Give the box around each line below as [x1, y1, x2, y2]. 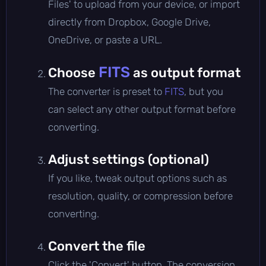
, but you [184, 85, 223, 97]
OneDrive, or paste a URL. [48, 33, 162, 46]
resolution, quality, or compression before [48, 189, 233, 202]
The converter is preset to [48, 85, 164, 97]
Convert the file [48, 237, 145, 254]
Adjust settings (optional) [48, 151, 209, 167]
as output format [130, 64, 240, 81]
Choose [48, 64, 99, 81]
